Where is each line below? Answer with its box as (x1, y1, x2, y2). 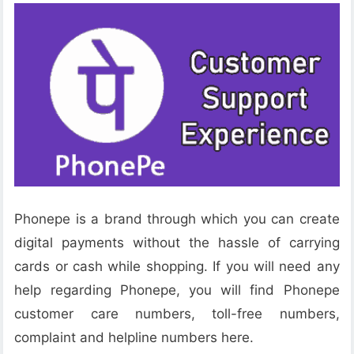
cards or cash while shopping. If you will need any (14, 258, 340, 274)
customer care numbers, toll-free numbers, (14, 305, 340, 322)
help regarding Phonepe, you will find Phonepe (14, 281, 340, 298)
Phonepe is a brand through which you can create (14, 210, 340, 227)
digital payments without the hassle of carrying (14, 234, 340, 250)
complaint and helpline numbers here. (14, 329, 254, 345)
